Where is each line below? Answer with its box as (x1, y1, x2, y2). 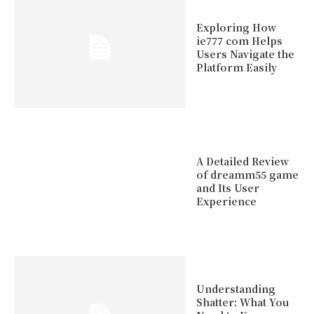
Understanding (196, 282, 275, 296)
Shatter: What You (196, 295, 289, 310)
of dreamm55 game (196, 168, 299, 182)
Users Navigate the (196, 46, 294, 61)
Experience (196, 194, 257, 209)
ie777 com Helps (196, 33, 282, 48)
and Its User (196, 181, 259, 196)
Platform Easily (196, 60, 277, 74)
